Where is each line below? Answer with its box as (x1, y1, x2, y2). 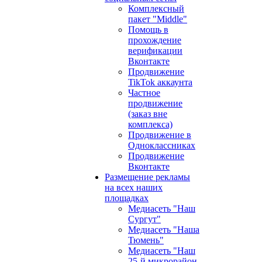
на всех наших (105, 182, 163, 192)
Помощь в (128, 25, 168, 35)
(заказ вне (128, 109, 167, 119)
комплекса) (128, 119, 173, 129)
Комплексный (128, 4, 184, 13)
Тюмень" (128, 235, 164, 245)
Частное (128, 88, 160, 98)
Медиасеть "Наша (128, 225, 199, 235)
